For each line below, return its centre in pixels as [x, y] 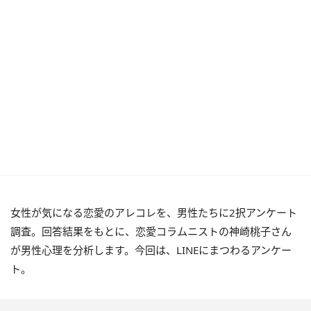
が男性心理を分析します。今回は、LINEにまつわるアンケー [151, 250]
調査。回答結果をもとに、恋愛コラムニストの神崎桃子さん [151, 231]
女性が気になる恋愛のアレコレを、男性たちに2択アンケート [154, 212]
